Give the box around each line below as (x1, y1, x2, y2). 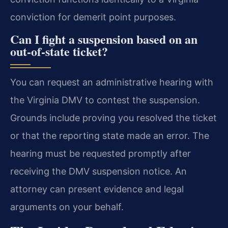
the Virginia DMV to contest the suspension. (10, 95, 200, 106)
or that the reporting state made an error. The (10, 130, 209, 141)
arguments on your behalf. (10, 202, 124, 213)
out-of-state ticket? (10, 42, 108, 61)
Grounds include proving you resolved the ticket (10, 112, 217, 124)
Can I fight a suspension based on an (10, 30, 197, 48)
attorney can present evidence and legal (10, 184, 184, 195)
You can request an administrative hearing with (10, 77, 213, 88)
